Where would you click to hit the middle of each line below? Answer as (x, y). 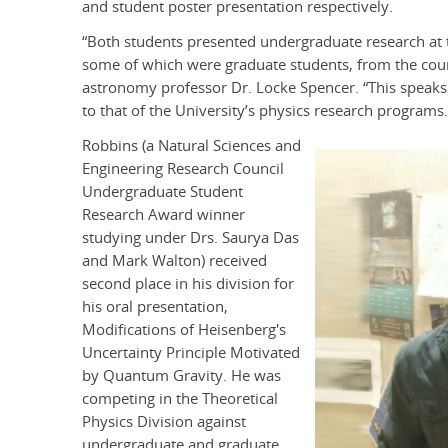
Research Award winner (163, 215)
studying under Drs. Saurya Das (190, 238)
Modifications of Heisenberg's (184, 330)
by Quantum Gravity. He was (181, 376)
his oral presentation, (155, 307)
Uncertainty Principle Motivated (191, 353)
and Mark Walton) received (174, 261)
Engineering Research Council (183, 169)
